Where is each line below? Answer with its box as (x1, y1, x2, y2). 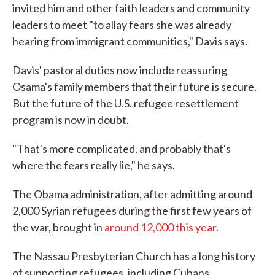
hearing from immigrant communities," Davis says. (12, 34, 247, 48)
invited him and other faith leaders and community (12, 1, 250, 15)
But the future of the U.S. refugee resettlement (12, 96, 239, 110)
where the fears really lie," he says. (12, 158, 175, 172)
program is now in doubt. (12, 113, 129, 126)
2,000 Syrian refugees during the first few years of (12, 204, 252, 217)
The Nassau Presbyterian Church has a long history (12, 249, 255, 263)
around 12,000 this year (104, 220, 216, 234)
